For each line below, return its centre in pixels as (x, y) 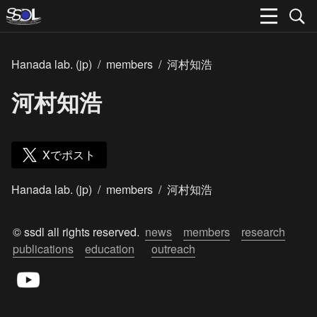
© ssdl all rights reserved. (79, 232)
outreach (173, 249)
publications (43, 249)
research (263, 232)
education (110, 249)
